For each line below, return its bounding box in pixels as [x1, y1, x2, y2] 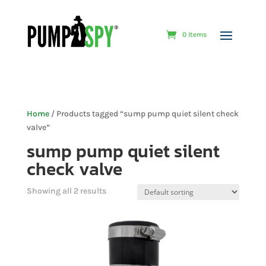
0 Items [182, 30, 207, 39]
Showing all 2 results [26, 185, 106, 196]
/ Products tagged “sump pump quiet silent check [49, 108, 239, 119]
